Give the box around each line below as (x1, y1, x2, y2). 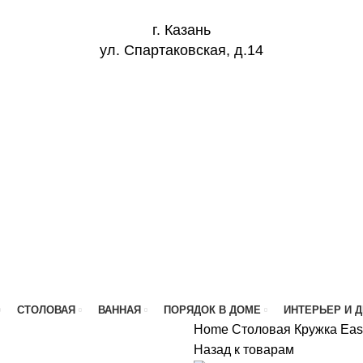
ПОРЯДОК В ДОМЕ (163, 304, 261, 316)
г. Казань (152, 22, 211, 38)
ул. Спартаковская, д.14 (100, 42, 263, 58)
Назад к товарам (194, 343, 294, 357)
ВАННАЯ (97, 304, 141, 316)
